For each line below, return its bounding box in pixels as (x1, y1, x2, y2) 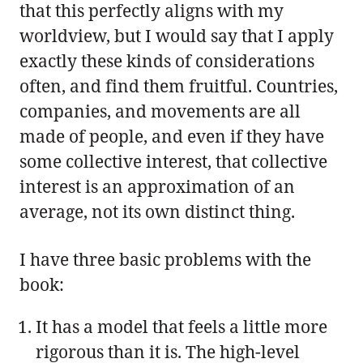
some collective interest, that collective (19, 149, 327, 173)
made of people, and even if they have (19, 124, 324, 147)
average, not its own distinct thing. (19, 199, 295, 223)
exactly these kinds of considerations (19, 49, 314, 72)
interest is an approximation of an (19, 174, 295, 198)
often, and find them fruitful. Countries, (19, 74, 338, 97)
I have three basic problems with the (19, 247, 311, 271)
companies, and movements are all (19, 99, 301, 122)
